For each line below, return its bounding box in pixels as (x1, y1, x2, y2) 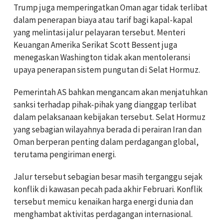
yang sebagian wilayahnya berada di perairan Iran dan (13, 123, 202, 135)
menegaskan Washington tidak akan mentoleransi (13, 51, 190, 63)
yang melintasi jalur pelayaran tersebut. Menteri (13, 26, 185, 38)
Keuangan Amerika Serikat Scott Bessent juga (13, 39, 177, 50)
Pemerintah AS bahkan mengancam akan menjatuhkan (13, 86, 208, 98)
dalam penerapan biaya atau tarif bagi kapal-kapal (13, 14, 193, 25)
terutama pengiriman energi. (13, 148, 116, 160)
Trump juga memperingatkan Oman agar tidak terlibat (13, 1, 208, 13)
